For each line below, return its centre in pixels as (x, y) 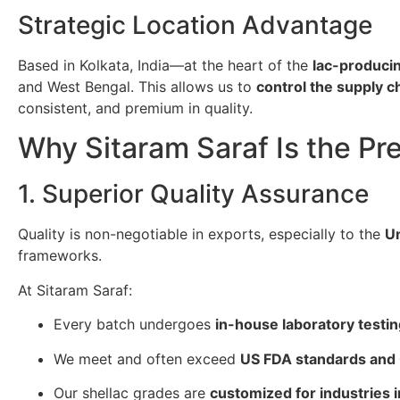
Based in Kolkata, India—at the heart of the (165, 66)
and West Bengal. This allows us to (137, 87)
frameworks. (60, 256)
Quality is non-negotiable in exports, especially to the (201, 234)
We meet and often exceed (147, 358)
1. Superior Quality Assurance (193, 194)
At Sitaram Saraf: (75, 290)
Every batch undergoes (134, 325)
